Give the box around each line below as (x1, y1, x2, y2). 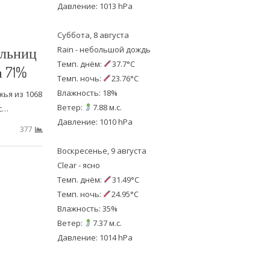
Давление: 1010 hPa (57, 116, 133, 127)
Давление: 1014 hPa (57, 232, 133, 243)
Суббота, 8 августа (57, 30, 129, 40)
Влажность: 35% (57, 203, 118, 214)
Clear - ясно (57, 160, 100, 171)
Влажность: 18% (57, 87, 118, 98)
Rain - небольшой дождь (57, 44, 151, 55)
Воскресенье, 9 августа (57, 145, 146, 156)
